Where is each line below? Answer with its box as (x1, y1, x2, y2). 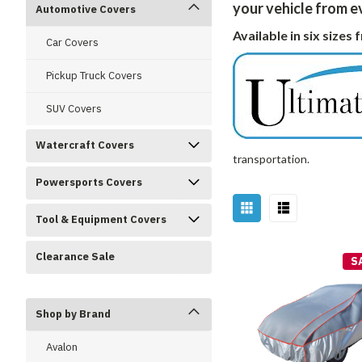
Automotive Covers (36, 2, 136, 16)
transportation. (233, 152, 309, 166)
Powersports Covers (36, 175, 142, 189)
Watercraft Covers (36, 138, 134, 152)
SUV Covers (46, 102, 102, 116)
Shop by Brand (36, 307, 111, 321)
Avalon (46, 340, 78, 354)
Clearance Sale (36, 250, 115, 263)
